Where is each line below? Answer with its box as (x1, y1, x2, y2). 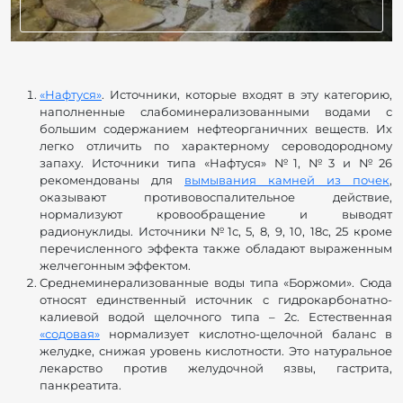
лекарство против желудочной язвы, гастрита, (40, 361, 392, 376)
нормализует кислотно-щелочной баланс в (100, 327, 392, 342)
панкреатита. (40, 378, 121, 393)
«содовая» (40, 327, 100, 342)
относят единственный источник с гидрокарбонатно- (40, 292, 392, 308)
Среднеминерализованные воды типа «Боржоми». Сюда (40, 275, 392, 291)
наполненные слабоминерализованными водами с (40, 104, 392, 120)
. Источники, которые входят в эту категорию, (102, 87, 392, 103)
